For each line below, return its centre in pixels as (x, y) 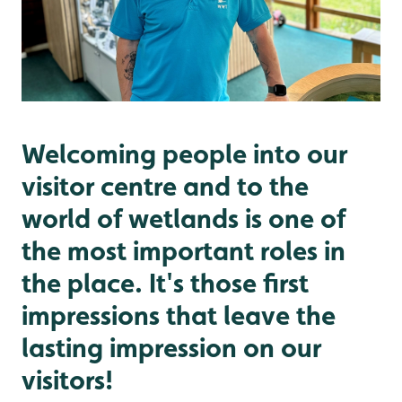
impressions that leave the (179, 315)
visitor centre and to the (165, 185)
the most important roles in (184, 250)
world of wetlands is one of (184, 218)
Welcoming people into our (184, 153)
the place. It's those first (165, 282)
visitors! (67, 379)
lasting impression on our (171, 347)
